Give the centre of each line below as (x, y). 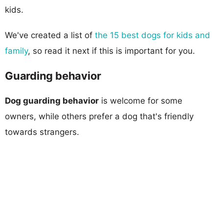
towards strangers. (42, 132)
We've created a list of (50, 35)
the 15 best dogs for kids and (153, 35)
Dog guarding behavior (52, 100)
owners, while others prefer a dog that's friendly (99, 116)
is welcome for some (141, 100)
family (16, 51)
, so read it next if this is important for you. (111, 51)
